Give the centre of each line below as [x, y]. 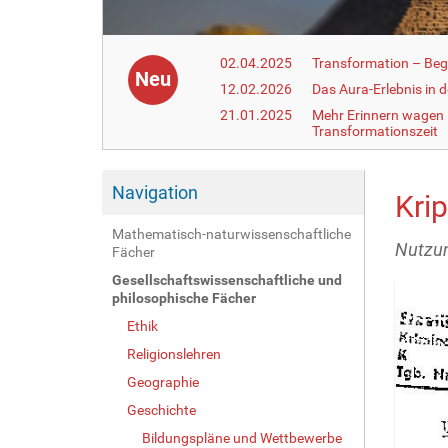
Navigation [155, 192]
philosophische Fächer [184, 297]
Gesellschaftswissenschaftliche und [227, 279]
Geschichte [161, 409]
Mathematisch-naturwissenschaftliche [231, 233]
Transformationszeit [375, 130]
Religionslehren [174, 353]
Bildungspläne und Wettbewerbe [242, 437]
